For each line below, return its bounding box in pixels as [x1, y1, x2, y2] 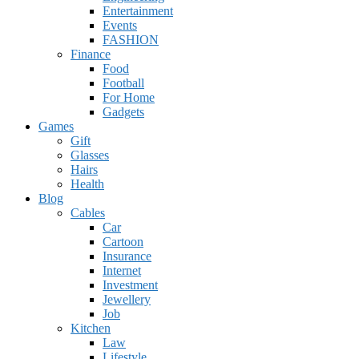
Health [71, 176, 104, 191]
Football [103, 75, 144, 90]
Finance [71, 46, 111, 61]
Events [103, 18, 137, 32]
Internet [103, 263, 141, 277]
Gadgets [103, 104, 144, 119]
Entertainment [103, 3, 173, 18]
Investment [103, 277, 158, 292]
